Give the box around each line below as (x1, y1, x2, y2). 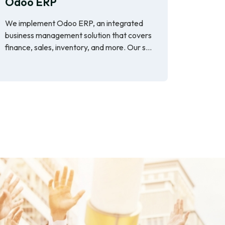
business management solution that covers (5, 30, 152, 40)
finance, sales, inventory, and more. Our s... (5, 42, 152, 52)
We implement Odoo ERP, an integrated (5, 18, 143, 28)
